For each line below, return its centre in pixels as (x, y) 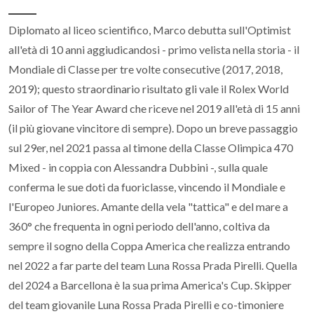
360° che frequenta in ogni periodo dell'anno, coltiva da (139, 226)
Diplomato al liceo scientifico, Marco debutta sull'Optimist (150, 30)
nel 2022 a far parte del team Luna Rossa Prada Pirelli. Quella (153, 265)
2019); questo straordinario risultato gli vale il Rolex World (149, 89)
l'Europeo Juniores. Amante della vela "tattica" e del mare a (148, 206)
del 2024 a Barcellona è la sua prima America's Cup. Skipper (150, 285)
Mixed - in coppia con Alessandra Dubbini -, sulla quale (138, 167)
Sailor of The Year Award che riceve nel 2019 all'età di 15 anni (154, 108)
